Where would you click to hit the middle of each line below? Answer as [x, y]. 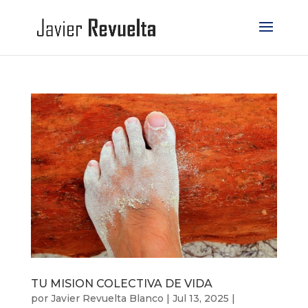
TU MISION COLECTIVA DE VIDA [121, 284]
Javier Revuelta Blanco [107, 299]
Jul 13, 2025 [200, 299]
